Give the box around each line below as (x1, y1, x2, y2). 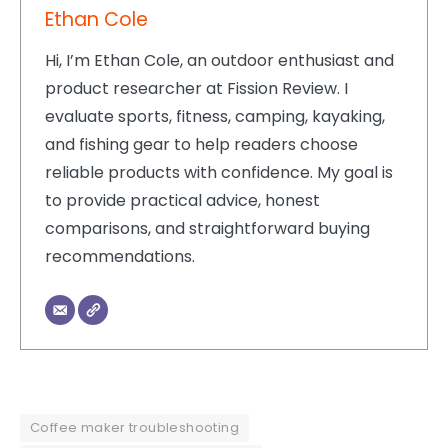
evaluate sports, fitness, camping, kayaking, (45, 104, 385, 128)
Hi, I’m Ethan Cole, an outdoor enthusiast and (45, 48, 394, 72)
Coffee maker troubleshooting (30, 418, 239, 438)
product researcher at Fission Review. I (45, 76, 348, 100)
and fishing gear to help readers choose (45, 132, 358, 156)
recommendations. (45, 244, 195, 268)
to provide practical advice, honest (45, 188, 320, 212)
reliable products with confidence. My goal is (45, 160, 393, 184)
